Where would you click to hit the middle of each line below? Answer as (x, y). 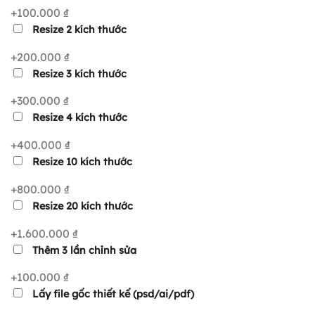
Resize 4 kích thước (80, 118)
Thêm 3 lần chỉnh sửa (83, 250)
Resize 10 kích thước (81, 162)
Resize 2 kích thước (79, 29)
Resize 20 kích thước (81, 206)
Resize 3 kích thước (79, 73)
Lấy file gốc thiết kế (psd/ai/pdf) (112, 294)
